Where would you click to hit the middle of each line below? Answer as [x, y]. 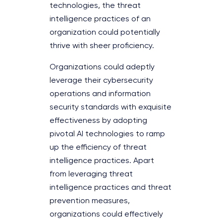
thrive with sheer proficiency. [104, 46]
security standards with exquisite [111, 107]
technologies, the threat [95, 6]
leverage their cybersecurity [101, 81]
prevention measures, [90, 201]
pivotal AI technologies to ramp [107, 134]
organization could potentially [105, 32]
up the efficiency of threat [98, 147]
